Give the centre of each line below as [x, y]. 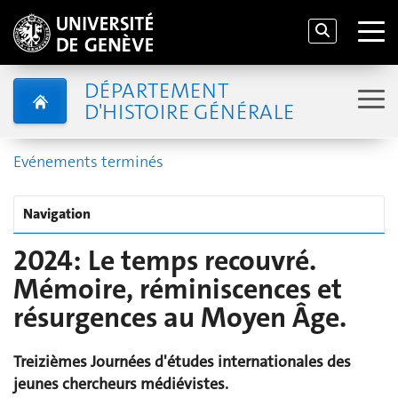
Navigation [57, 214]
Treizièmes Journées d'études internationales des [182, 362]
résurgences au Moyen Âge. [180, 318]
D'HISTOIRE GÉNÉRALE [189, 111]
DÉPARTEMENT [156, 90]
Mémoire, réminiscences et [178, 289]
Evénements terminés [88, 162]
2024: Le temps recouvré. [165, 261]
